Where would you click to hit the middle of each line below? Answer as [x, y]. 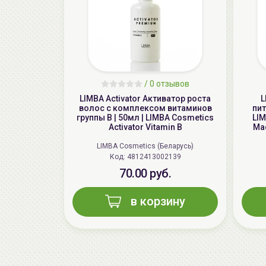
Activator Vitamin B [145, 127]
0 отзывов [170, 84]
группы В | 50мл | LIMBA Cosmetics [145, 118]
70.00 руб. [145, 174]
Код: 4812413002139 [154, 157]
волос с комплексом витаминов [145, 108]
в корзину [158, 202]
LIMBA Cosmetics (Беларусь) [145, 146]
